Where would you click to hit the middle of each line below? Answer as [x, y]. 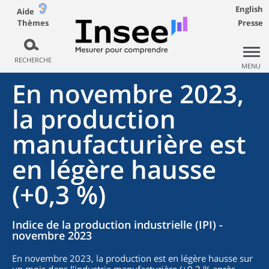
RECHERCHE [33, 60]
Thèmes [33, 23]
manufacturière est [129, 144]
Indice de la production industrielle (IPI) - [117, 225]
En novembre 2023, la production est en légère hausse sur [132, 258]
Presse [250, 23]
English [249, 9]
